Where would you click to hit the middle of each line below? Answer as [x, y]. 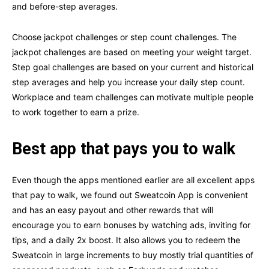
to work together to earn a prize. [76, 112]
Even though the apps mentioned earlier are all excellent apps [133, 180]
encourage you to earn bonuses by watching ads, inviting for [131, 225]
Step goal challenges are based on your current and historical [133, 67]
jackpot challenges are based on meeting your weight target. [132, 52]
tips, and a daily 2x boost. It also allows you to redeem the [126, 240]
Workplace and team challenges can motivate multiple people [133, 97]
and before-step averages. [65, 7]
